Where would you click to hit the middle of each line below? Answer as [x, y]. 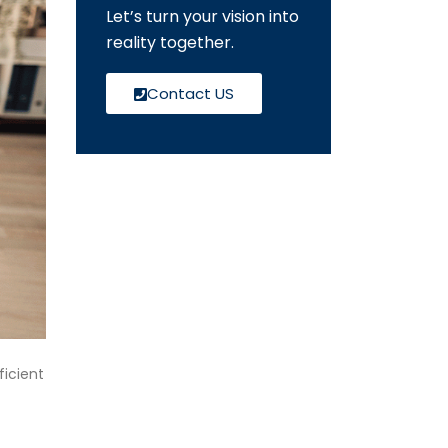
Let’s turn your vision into [202, 16]
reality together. [170, 42]
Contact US [190, 93]
